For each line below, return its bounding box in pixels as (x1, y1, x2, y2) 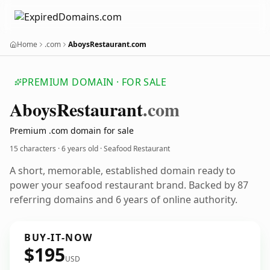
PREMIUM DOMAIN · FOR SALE (22, 75, 166, 89)
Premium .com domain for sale (10, 125, 134, 136)
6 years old (61, 143, 98, 154)
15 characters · (10, 143, 61, 154)
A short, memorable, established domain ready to (10, 164, 236, 177)
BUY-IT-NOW (24, 231, 93, 244)
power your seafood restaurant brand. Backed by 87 (10, 178, 248, 192)
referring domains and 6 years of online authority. (10, 193, 237, 206)
